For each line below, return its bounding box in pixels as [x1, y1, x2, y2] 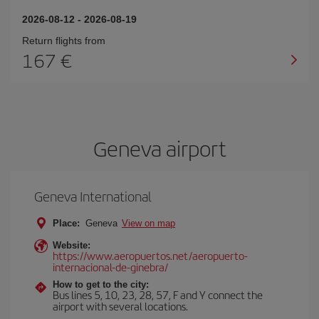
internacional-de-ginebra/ [53, 259, 168, 274]
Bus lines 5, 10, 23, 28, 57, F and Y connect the [53, 287, 263, 302]
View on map [122, 218, 175, 229]
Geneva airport [93, 133, 226, 163]
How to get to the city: [53, 279, 149, 290]
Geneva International [34, 187, 152, 206]
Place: [53, 218, 80, 229]
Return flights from [22, 35, 105, 46]
